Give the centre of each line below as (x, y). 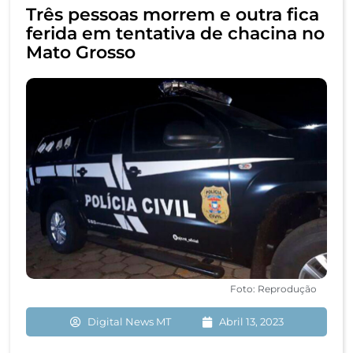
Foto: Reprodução (273, 289)
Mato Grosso (81, 53)
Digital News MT (129, 322)
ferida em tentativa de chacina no (175, 34)
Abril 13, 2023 (251, 322)
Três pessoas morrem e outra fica (173, 15)
